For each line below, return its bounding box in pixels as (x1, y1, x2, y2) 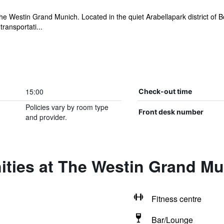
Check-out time (138, 87, 192, 95)
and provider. (25, 112, 67, 122)
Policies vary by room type (25, 102, 108, 112)
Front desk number (138, 107, 203, 116)
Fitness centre (151, 193, 201, 204)
